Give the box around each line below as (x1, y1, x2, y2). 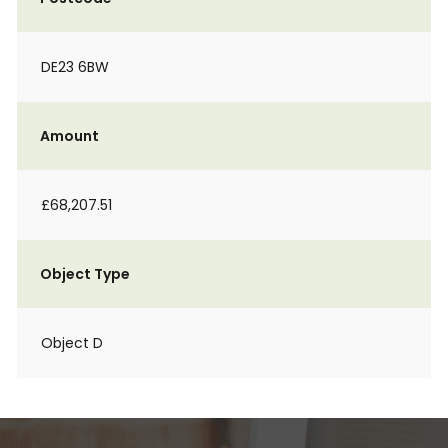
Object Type (40, 264, 130, 284)
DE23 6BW (41, 57, 109, 77)
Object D (41, 333, 103, 353)
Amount (40, 126, 99, 146)
